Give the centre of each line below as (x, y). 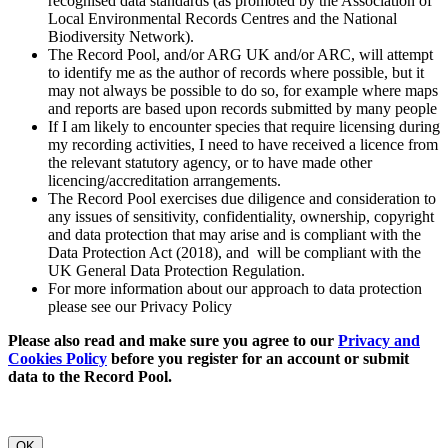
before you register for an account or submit (258, 359)
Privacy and (379, 341)
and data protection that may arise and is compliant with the (234, 235)
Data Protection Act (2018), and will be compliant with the (234, 253)
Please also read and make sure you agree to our (173, 341)
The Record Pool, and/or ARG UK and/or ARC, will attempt (240, 55)
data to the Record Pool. (90, 377)
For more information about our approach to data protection (235, 289)
